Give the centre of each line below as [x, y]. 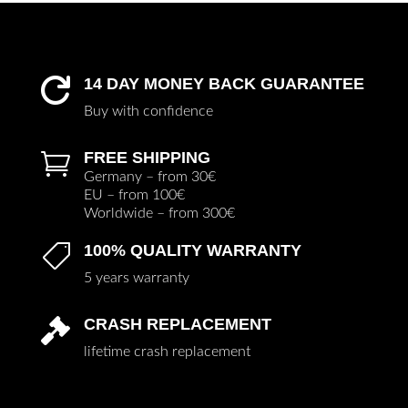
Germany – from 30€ [149, 176]
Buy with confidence [148, 111]
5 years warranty [136, 277]
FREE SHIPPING [147, 157]
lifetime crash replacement [167, 351]
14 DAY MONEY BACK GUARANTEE [224, 83]
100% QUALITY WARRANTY [192, 250]
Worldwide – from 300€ [159, 213]
